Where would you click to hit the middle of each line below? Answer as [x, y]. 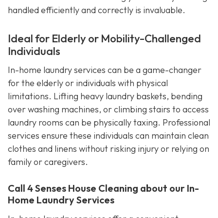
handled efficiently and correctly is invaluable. [97, 10]
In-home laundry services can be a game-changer [105, 70]
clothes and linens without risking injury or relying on [109, 149]
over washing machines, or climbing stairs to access [108, 109]
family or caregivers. [48, 162]
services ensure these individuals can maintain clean [108, 136]
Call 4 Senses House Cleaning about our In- [103, 188]
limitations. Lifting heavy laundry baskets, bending [105, 96]
